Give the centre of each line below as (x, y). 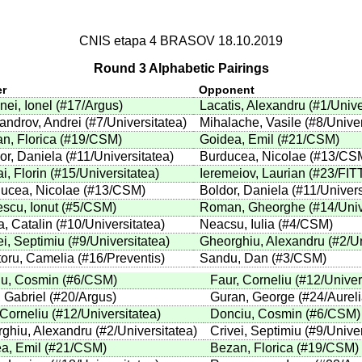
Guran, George (252, 297)
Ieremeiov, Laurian (252, 174)
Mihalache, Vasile (250, 123)
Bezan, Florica (251, 348)
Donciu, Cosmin (256, 314)
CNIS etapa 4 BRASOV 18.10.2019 (181, 41)
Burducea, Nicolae (253, 157)
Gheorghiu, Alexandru (262, 242)
